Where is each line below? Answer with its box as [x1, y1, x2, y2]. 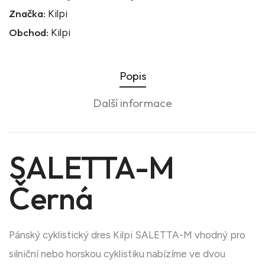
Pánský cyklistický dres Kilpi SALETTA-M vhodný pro [9, 229, 245, 241]
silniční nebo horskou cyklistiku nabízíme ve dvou [9, 248, 225, 260]
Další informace [93, 95, 172, 110]
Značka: [9, 7, 46, 20]
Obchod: [9, 25, 49, 38]
